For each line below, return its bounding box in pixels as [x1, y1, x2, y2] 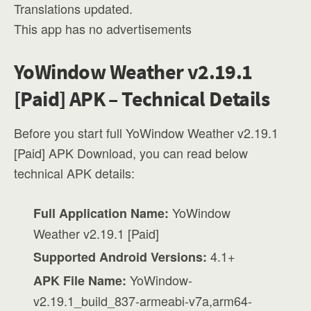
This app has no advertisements [14, 19, 192, 37]
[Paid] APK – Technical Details [14, 85, 269, 112]
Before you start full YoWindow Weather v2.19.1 [14, 124, 278, 142]
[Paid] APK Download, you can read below [14, 144, 248, 162]
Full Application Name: [33, 204, 169, 222]
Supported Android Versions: [33, 248, 208, 267]
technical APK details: [14, 164, 135, 182]
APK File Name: [33, 271, 127, 290]
